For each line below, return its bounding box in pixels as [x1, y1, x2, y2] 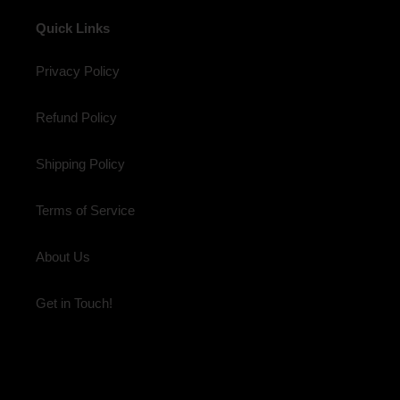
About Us [36, 248, 90, 264]
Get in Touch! [36, 295, 112, 311]
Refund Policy [36, 109, 117, 125]
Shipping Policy [36, 155, 125, 171]
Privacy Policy [36, 62, 120, 79]
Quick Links [36, 21, 110, 36]
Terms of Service [36, 202, 135, 218]
